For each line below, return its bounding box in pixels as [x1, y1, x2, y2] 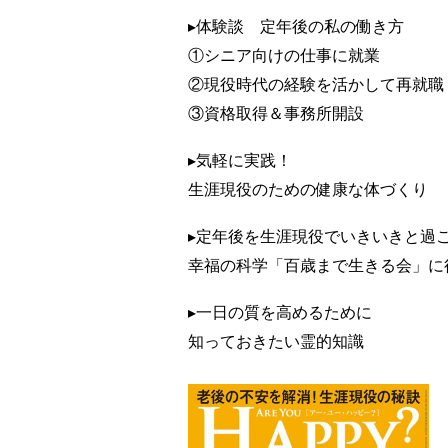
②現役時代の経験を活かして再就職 [187, 74, 444, 93]
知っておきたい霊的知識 [187, 332, 364, 351]
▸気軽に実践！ [187, 150, 292, 169]
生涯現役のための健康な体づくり [187, 179, 428, 198]
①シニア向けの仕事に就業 [187, 45, 380, 64]
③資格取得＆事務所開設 [187, 103, 364, 122]
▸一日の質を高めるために [187, 303, 372, 322]
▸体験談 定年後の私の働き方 [187, 16, 404, 35]
